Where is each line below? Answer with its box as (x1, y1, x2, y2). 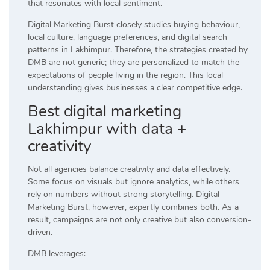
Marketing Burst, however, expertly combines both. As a (28, 201, 239, 213)
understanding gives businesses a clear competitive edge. (28, 82, 242, 94)
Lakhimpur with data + (28, 118, 187, 140)
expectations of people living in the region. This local (28, 69, 223, 81)
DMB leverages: (28, 248, 86, 260)
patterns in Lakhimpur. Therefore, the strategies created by (28, 44, 248, 56)
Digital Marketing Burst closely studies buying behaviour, (28, 19, 240, 31)
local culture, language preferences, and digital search (28, 31, 227, 43)
